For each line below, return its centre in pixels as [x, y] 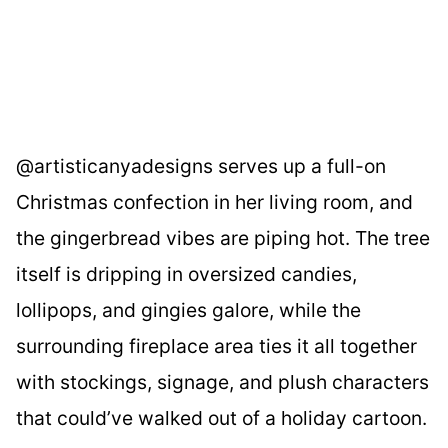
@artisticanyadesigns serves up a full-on [201, 166]
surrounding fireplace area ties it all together [216, 346]
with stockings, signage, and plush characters [222, 382]
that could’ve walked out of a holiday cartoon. [221, 418]
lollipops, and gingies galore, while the [188, 310]
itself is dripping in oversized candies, [186, 274]
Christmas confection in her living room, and [214, 202]
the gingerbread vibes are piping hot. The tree [223, 238]
